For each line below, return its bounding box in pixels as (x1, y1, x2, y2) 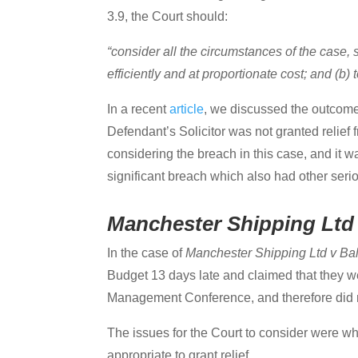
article (169, 101, 205, 116)
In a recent (107, 101, 170, 116)
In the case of (107, 245, 186, 260)
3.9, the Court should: (107, 9, 229, 23)
